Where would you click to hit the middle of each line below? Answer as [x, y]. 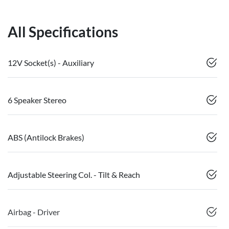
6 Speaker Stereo [37, 100]
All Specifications [63, 31]
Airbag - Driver [34, 212]
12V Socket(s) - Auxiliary [51, 62]
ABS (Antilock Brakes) [46, 137]
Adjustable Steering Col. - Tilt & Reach [74, 174]
